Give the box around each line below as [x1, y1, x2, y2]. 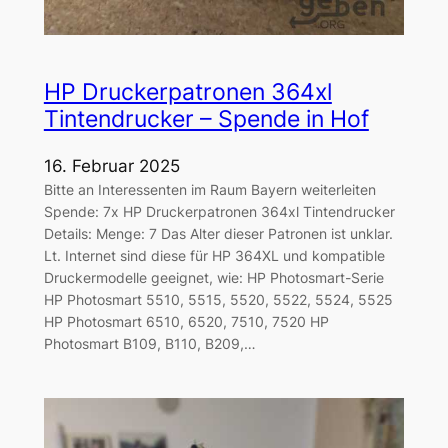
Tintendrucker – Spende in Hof [43, 105, 369, 134]
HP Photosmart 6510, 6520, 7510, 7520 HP [43, 312, 329, 330]
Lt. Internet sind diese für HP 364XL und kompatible [43, 246, 385, 264]
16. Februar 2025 [43, 155, 180, 176]
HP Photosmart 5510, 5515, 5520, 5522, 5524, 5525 [43, 290, 393, 308]
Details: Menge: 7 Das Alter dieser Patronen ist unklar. [43, 224, 393, 242]
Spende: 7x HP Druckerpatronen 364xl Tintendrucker [43, 202, 395, 220]
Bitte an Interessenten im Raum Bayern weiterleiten [43, 180, 376, 198]
